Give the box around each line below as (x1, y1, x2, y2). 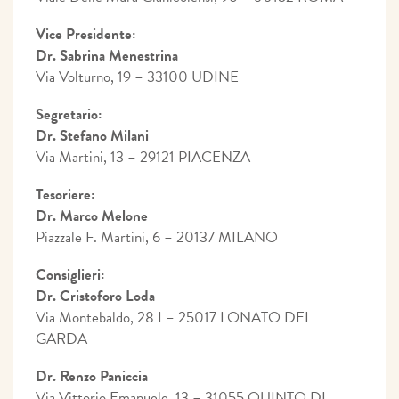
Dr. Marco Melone (36, 204, 148, 227)
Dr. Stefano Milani (36, 124, 149, 147)
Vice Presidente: (36, 22, 136, 45)
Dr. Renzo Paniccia (36, 364, 148, 387)
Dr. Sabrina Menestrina (36, 44, 182, 67)
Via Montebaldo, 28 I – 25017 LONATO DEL (36, 305, 312, 329)
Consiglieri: (36, 263, 105, 286)
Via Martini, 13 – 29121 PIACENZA (36, 145, 254, 168)
